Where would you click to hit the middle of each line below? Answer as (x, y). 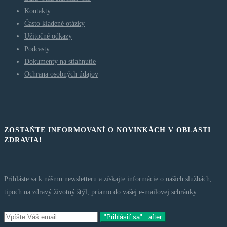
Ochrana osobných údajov (61, 74)
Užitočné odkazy (48, 36)
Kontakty (37, 11)
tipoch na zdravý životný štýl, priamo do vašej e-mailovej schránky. (101, 192)
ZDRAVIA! (23, 140)
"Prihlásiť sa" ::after (133, 217)
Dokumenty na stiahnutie (60, 62)
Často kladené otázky (54, 24)
